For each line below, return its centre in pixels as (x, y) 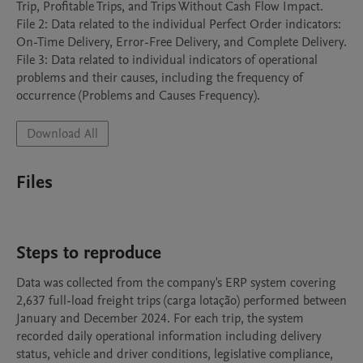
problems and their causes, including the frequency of (160, 78)
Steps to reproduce (89, 253)
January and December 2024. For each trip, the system (160, 318)
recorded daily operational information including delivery (169, 336)
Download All (62, 134)
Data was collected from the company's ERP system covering (176, 283)
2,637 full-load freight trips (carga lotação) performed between (181, 301)
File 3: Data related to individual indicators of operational (167, 60)
